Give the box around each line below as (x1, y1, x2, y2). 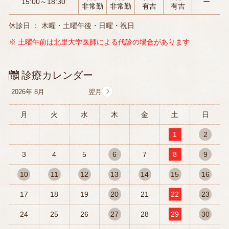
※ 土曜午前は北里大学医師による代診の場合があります (9, 37, 190, 46)
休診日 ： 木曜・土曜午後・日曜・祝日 (9, 21, 134, 30)
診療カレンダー (21, 70, 93, 81)
